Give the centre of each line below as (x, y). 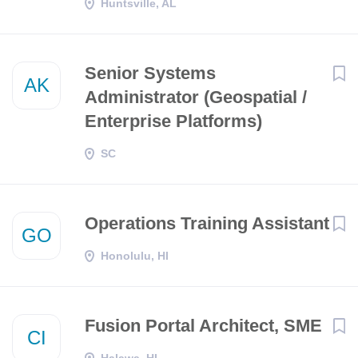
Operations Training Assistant (207, 223)
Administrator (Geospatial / (196, 97)
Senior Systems (150, 73)
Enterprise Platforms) (173, 121)
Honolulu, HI (135, 256)
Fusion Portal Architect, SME (203, 326)
